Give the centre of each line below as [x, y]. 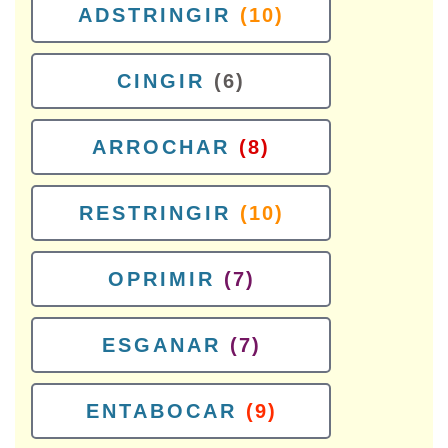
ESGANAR [161, 345]
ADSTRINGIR [154, 15]
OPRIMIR [161, 279]
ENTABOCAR [161, 411]
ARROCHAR [161, 147]
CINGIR [161, 81]
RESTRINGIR [154, 213]
